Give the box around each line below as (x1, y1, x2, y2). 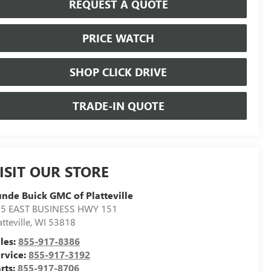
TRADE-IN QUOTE (72, 99, 165, 114)
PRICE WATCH (82, 31, 154, 46)
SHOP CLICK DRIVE (70, 65, 167, 80)
